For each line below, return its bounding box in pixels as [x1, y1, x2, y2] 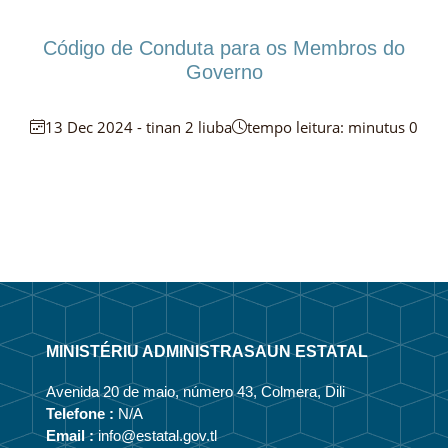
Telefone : [45, 404, 114, 422]
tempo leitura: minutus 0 [247, 116, 418, 137]
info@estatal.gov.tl [93, 426, 217, 444]
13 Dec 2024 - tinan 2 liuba [45, 116, 232, 137]
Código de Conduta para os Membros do [43, 36, 405, 59]
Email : [45, 426, 94, 444]
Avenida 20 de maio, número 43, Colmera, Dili [45, 382, 345, 400]
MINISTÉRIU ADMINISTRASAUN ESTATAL [45, 342, 368, 360]
